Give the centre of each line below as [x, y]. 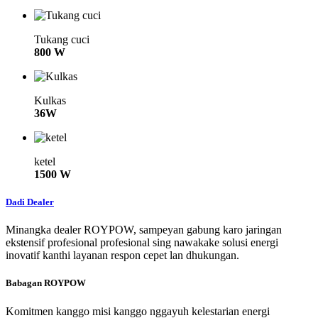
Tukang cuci [62, 39]
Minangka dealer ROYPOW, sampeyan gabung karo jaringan [144, 230]
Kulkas [50, 100]
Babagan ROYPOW [46, 283]
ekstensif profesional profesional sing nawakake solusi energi [142, 243]
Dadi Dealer [30, 202]
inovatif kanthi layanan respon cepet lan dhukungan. [122, 256]
